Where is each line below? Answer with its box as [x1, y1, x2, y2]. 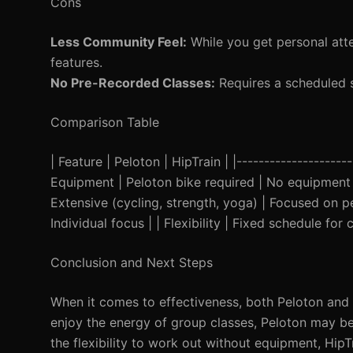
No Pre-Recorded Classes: [50, 75, 215, 91]
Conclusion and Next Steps [50, 255, 213, 270]
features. [50, 54, 102, 70]
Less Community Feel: [50, 34, 187, 50]
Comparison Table [50, 114, 159, 130]
